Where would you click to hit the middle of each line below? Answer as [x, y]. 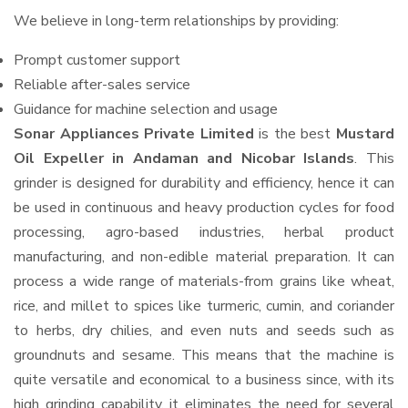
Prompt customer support [97, 60]
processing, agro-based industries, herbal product [204, 232]
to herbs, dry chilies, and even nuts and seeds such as [204, 331]
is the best [295, 134]
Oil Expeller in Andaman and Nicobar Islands [184, 158]
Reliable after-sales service [102, 85]
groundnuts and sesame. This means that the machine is [204, 355]
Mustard [366, 134]
